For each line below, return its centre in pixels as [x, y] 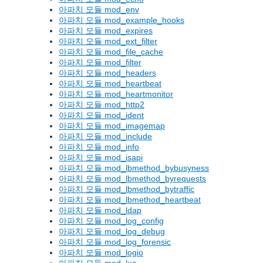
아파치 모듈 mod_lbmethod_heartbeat [130, 200]
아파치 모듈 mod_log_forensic [115, 242]
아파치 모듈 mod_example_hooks [122, 20]
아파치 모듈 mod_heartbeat [110, 84]
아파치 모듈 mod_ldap [100, 210]
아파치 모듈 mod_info [99, 147]
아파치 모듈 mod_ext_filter [108, 41]
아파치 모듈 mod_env [99, 10]
